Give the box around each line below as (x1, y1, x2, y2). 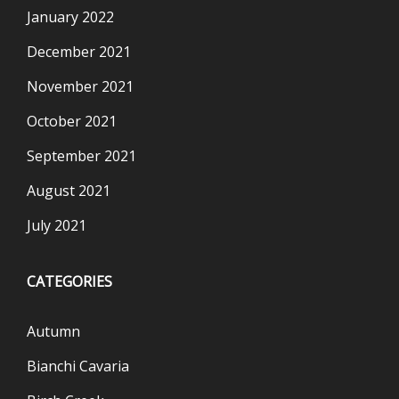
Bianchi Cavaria (27, 356, 129, 376)
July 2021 (27, 216, 86, 235)
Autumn (27, 322, 80, 341)
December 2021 (27, 42, 131, 61)
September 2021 (27, 146, 136, 166)
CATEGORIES (27, 272, 112, 291)
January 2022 (27, 7, 114, 27)
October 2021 (27, 111, 117, 131)
